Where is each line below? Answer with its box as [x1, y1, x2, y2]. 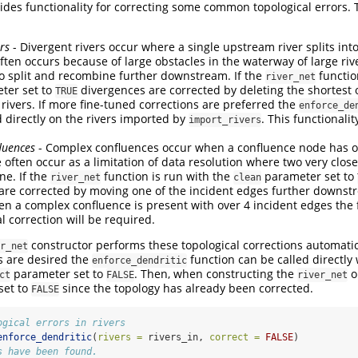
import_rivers [189, 114, 261, 126]
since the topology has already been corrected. [59, 280, 313, 296]
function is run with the [101, 169, 233, 185]
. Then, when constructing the [134, 266, 297, 282]
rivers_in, [142, 332, 209, 344]
